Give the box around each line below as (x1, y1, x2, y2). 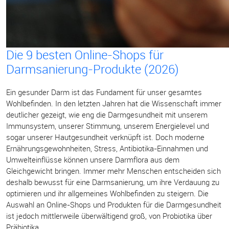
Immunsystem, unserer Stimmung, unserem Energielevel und (6, 121, 209, 131)
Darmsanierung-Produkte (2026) (6, 61, 179, 77)
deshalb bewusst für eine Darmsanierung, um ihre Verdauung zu (6, 177, 219, 187)
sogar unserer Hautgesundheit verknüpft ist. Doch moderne (6, 132, 204, 142)
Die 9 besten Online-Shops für (6, 47, 164, 63)
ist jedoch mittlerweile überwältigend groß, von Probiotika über (6, 211, 212, 221)
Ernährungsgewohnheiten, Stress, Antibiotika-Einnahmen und (6, 143, 208, 153)
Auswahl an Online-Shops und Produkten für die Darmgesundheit (6, 199, 221, 210)
